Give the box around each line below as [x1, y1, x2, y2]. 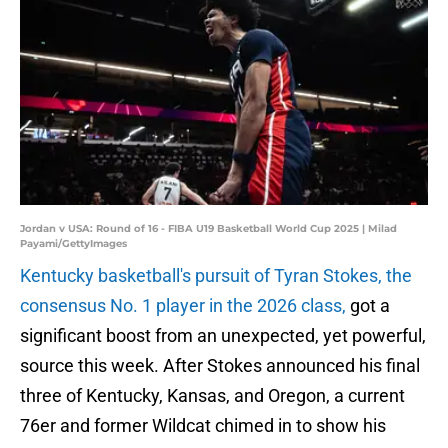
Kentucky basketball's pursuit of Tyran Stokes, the [20, 265, 412, 287]
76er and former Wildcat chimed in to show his [20, 415, 386, 437]
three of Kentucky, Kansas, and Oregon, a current [20, 385, 405, 407]
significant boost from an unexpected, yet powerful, [20, 325, 426, 347]
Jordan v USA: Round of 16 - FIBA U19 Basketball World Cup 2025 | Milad [20, 222, 397, 236]
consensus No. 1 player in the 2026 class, [20, 295, 346, 317]
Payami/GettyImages [20, 237, 127, 251]
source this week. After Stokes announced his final [20, 355, 420, 377]
